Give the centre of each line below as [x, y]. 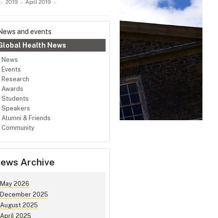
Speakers [16, 109]
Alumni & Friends [26, 118]
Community [18, 128]
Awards [12, 89]
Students [15, 99]
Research [15, 79]
